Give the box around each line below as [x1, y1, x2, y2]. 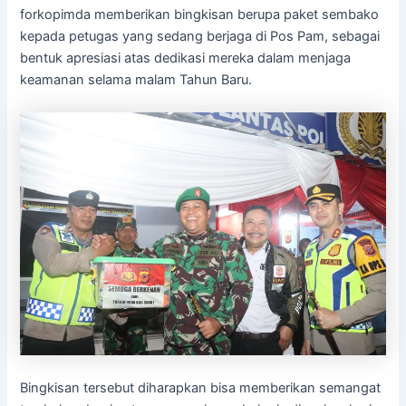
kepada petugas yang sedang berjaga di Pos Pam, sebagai [20, 28, 381, 45]
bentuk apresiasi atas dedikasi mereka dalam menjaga [20, 50, 352, 67]
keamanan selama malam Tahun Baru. [20, 72, 253, 89]
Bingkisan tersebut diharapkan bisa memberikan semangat [20, 379, 382, 396]
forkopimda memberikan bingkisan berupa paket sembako [20, 6, 380, 24]
